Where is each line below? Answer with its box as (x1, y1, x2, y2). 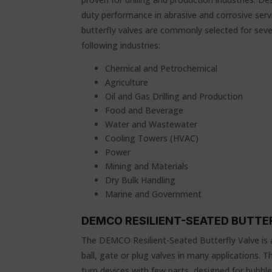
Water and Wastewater (105, 118, 198, 130)
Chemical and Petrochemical (105, 63, 218, 74)
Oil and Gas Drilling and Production (105, 90, 243, 102)
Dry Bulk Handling (105, 174, 176, 186)
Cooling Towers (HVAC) (105, 132, 199, 144)
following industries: (81, 39, 161, 51)
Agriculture (105, 76, 149, 88)
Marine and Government (105, 188, 202, 200)
